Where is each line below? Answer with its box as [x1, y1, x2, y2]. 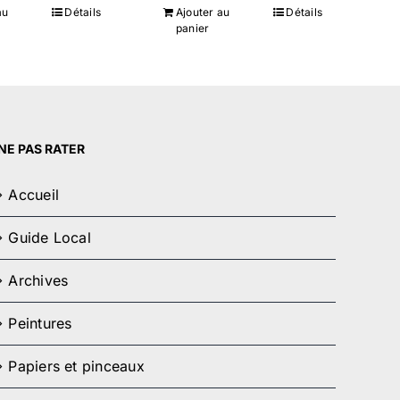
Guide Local [8, 229, 91, 246]
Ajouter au [176, 5, 230, 19]
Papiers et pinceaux [8, 357, 145, 375]
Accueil [8, 186, 59, 204]
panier [176, 21, 210, 35]
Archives [8, 271, 69, 289]
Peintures [8, 314, 72, 332]
